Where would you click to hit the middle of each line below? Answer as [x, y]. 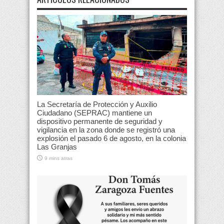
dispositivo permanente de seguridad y [100, 121]
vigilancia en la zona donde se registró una [106, 130]
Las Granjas [57, 147]
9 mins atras [58, 158]
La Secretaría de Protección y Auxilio [97, 104]
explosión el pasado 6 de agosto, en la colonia [111, 138]
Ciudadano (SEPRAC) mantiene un [94, 113]
